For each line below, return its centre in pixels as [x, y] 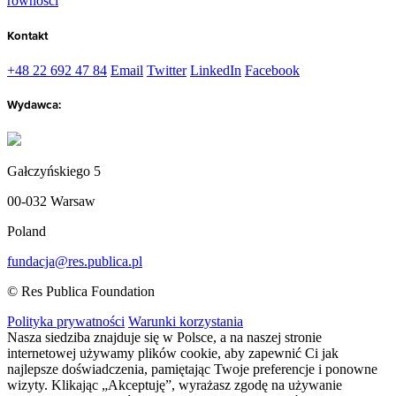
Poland [27, 232]
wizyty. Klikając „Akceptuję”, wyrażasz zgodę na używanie [175, 385]
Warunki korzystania [186, 322]
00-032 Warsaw [51, 202]
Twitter [167, 70]
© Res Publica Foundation [81, 292]
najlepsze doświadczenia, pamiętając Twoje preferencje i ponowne [192, 369]
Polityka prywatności [66, 322]
